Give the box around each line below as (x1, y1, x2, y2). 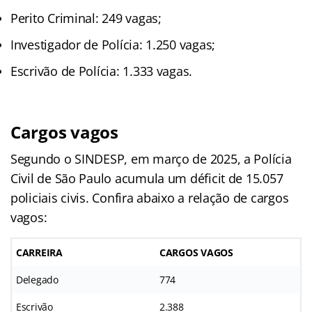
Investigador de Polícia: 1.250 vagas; (10, 36, 216, 54)
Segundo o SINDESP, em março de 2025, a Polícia (10, 150, 292, 168)
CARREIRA (16, 246, 63, 260)
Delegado (16, 273, 58, 287)
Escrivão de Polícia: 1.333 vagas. (10, 63, 193, 80)
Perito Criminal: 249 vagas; (10, 10, 162, 27)
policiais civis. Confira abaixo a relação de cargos (10, 189, 289, 207)
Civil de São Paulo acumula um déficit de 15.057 (10, 170, 283, 187)
